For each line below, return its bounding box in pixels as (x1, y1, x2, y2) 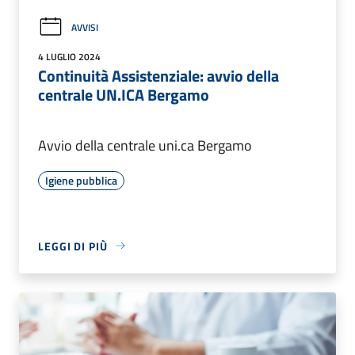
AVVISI (71, 19, 98, 35)
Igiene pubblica (45, 171, 117, 189)
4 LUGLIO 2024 (38, 48, 101, 64)
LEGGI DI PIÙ (38, 237, 108, 254)
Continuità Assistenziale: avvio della (38, 63, 279, 88)
